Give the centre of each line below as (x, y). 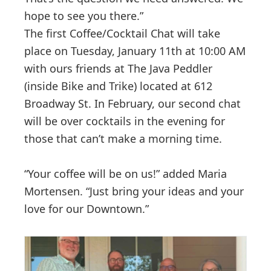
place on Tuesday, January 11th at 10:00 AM (135, 51)
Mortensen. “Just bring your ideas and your (134, 191)
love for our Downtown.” (87, 208)
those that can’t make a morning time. (123, 138)
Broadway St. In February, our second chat (132, 103)
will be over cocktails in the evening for (125, 121)
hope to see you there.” (84, 15)
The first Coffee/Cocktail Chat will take (122, 33)
